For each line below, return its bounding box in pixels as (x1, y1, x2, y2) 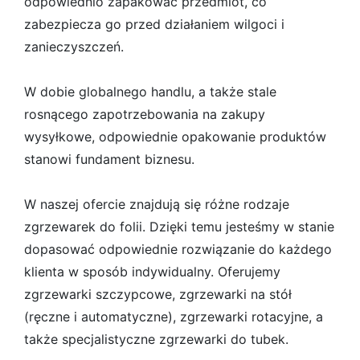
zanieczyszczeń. (24, 39, 124, 55)
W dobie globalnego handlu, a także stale (24, 84, 276, 100)
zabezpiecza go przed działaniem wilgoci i (24, 16, 284, 32)
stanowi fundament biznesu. (24, 151, 194, 167)
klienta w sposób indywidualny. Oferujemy (24, 264, 280, 280)
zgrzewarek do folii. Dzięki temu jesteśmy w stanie (24, 219, 334, 235)
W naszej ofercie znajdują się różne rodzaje (24, 196, 289, 212)
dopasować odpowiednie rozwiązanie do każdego (24, 241, 332, 257)
